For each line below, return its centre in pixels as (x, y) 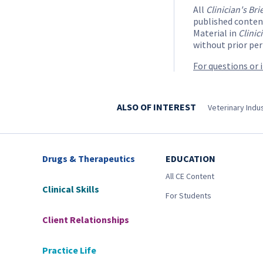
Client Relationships (86, 220)
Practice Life (69, 250)
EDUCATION (190, 159)
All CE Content (190, 176)
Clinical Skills (71, 189)
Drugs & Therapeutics (89, 159)
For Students (188, 195)
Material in (216, 33)
